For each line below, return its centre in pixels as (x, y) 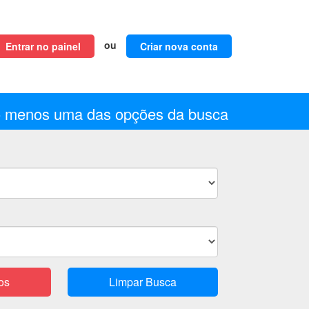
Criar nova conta (179, 46)
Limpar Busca (143, 282)
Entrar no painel (43, 46)
